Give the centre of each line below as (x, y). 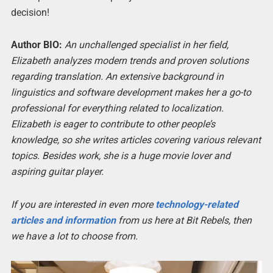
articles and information (63, 220)
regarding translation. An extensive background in (117, 77)
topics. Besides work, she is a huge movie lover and (120, 156)
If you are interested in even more (83, 204)
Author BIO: (37, 45)
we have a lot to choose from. (74, 236)
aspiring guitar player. (57, 172)
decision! (30, 13)
